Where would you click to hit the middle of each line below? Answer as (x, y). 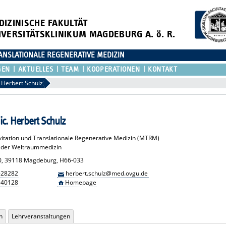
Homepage (80, 183)
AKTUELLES (36, 69)
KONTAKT (163, 69)
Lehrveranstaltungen (41, 216)
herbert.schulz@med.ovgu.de (106, 174)
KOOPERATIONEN (114, 69)
